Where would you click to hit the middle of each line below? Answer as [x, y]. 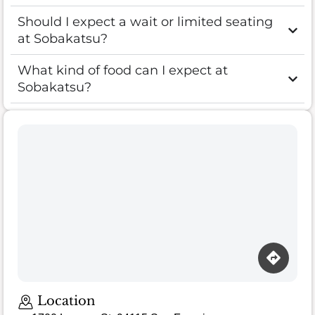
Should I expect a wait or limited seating [145, 22]
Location [64, 301]
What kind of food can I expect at [123, 71]
